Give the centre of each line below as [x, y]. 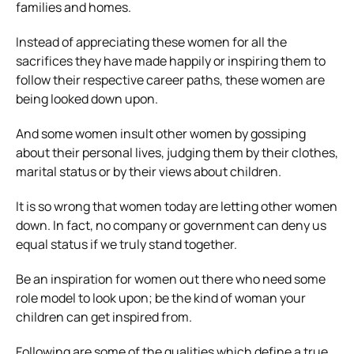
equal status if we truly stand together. [126, 244]
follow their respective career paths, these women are [170, 79]
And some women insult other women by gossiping [161, 133]
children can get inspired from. [104, 316]
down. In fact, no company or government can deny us [171, 225]
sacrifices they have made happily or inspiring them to [171, 60]
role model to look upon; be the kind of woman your [161, 298]
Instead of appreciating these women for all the [151, 41]
